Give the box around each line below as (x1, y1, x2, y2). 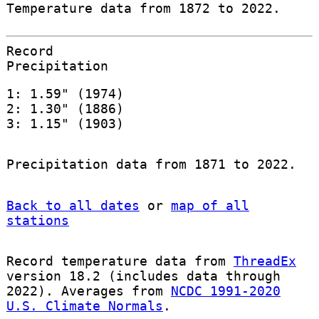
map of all (170, 197, 249, 213)
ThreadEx (233, 253, 296, 268)
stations (6, 212, 69, 228)
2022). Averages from (6, 283, 171, 298)
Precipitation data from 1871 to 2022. (6, 157, 296, 172)
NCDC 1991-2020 (170, 283, 281, 298)
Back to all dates (6, 197, 140, 213)
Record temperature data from (6, 253, 234, 268)
